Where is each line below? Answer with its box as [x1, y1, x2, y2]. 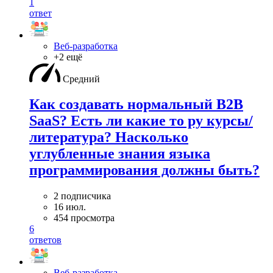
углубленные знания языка [29, 146, 210, 162]
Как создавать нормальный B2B [29, 96, 243, 113]
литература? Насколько [29, 129, 188, 146]
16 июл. [54, 202, 86, 213]
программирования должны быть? [29, 162, 260, 179]
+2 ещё [54, 51, 82, 62]
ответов [29, 235, 62, 246]
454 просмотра [54, 213, 115, 224]
